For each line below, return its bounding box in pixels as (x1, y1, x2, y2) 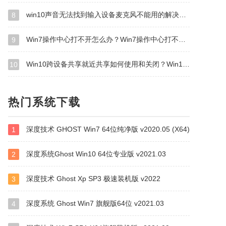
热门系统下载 (8, 96, 81, 108)
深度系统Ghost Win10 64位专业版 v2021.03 (24, 150, 166, 158)
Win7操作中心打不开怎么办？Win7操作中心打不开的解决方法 (24, 35, 179, 43)
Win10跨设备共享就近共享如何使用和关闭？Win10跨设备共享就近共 (24, 60, 183, 68)
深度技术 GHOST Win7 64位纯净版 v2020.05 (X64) (24, 125, 190, 133)
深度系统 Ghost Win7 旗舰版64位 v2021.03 (24, 199, 164, 207)
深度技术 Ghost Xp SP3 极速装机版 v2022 (24, 175, 160, 183)
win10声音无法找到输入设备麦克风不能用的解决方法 (24, 11, 179, 19)
